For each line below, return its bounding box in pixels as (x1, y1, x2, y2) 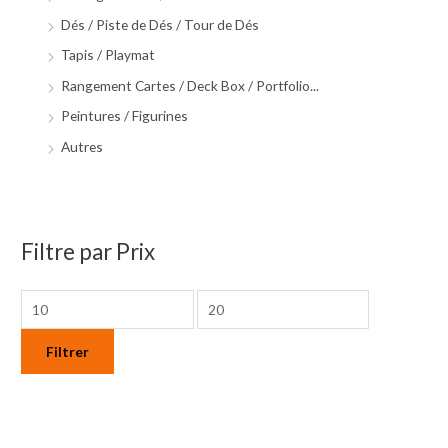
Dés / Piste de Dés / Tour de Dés (61, 15, 260, 33)
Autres (61, 137, 104, 155)
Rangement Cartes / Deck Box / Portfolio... (61, 76, 320, 94)
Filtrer (46, 343, 90, 361)
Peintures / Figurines (61, 107, 189, 125)
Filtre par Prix (21, 237, 156, 265)
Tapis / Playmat (61, 46, 156, 64)
